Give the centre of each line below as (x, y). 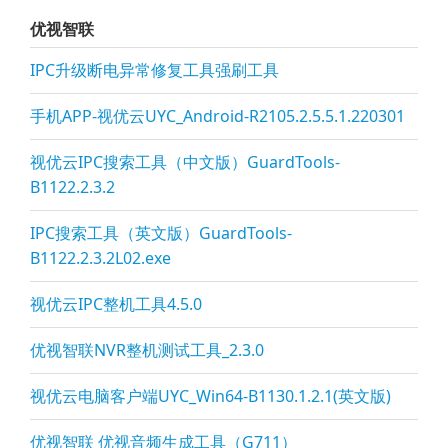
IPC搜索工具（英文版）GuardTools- (161, 233)
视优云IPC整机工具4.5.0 (116, 304)
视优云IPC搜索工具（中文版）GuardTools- (185, 162)
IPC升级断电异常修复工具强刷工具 (154, 70)
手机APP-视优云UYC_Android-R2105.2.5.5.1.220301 (217, 116)
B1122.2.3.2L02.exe (100, 258)
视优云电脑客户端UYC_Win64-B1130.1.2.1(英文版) (210, 396)
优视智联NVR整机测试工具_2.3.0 (147, 350)
